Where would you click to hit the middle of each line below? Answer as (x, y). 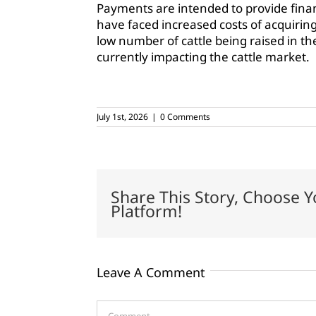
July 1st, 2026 (122, 117)
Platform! (146, 211)
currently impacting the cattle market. (203, 57)
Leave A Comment (151, 273)
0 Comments (185, 117)
